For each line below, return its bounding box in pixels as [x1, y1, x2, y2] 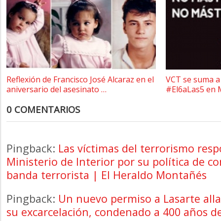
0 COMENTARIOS [6, 103, 80, 115]
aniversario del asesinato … [6, 83, 107, 95]
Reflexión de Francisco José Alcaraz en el [6, 74, 154, 85]
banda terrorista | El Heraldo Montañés [6, 167, 207, 182]
